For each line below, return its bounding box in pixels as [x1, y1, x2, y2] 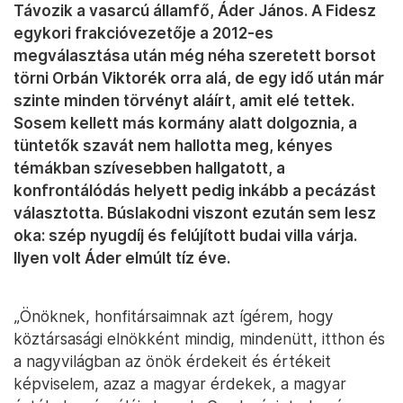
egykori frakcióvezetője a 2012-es [13, 23, 273, 43]
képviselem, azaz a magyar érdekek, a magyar [13, 374, 346, 394]
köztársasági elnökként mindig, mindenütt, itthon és [13, 329, 385, 349]
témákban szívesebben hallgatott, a [13, 158, 285, 178]
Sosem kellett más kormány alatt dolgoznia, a [13, 113, 357, 133]
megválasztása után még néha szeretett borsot [13, 46, 376, 66]
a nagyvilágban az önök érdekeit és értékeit [13, 352, 331, 372]
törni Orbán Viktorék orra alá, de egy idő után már [13, 68, 384, 88]
